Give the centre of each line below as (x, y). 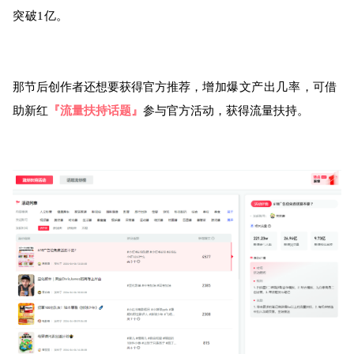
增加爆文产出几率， (258, 87)
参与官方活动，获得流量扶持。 (226, 110)
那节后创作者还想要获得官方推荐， (107, 87)
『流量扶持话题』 (96, 110)
